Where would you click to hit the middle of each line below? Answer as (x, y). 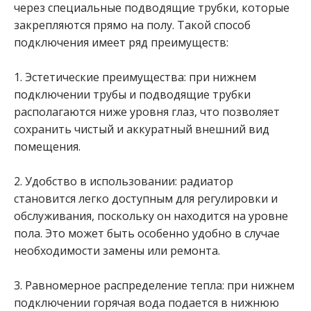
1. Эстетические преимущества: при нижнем (135, 77)
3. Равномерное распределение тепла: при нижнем (154, 285)
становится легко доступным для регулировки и (146, 199)
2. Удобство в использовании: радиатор (124, 181)
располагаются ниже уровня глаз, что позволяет (147, 112)
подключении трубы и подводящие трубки (132, 94)
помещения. (47, 146)
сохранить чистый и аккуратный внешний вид (142, 129)
